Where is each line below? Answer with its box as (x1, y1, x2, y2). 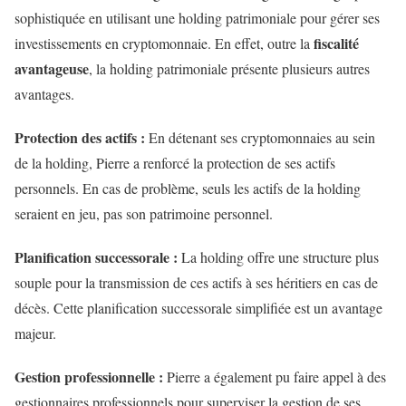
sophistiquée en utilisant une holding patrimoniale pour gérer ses (14, 8, 380, 28)
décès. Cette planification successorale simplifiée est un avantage (14, 298, 382, 318)
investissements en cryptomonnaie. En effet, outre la (14, 34, 314, 53)
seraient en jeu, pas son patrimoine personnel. (14, 204, 273, 224)
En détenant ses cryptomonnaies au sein (149, 128, 375, 148)
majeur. (14, 324, 56, 343)
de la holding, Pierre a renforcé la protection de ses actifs (14, 153, 335, 173)
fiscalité (314, 33, 359, 54)
